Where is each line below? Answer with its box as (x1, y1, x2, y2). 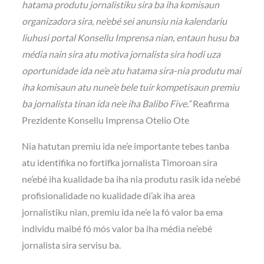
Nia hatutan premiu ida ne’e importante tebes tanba (22, 140, 230, 151)
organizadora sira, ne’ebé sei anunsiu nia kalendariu (22, 15, 227, 27)
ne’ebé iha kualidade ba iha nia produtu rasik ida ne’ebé (22, 173, 241, 184)
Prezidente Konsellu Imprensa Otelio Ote (22, 114, 190, 126)
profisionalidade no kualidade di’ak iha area (22, 189, 196, 201)
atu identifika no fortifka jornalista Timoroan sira (22, 156, 218, 168)
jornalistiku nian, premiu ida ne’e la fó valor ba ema (22, 206, 223, 217)
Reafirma (191, 97, 230, 109)
